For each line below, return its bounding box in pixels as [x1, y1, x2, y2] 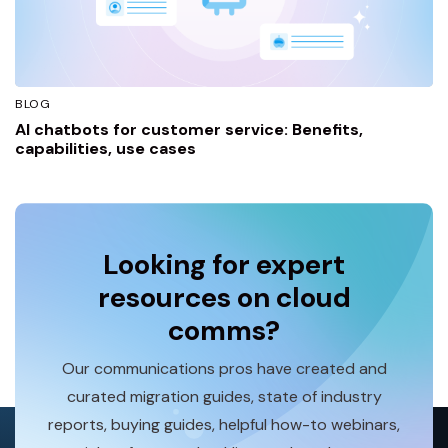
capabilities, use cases [15, 138, 196, 159]
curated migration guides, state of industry [66, 385, 382, 407]
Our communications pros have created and [61, 357, 387, 379]
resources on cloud [97, 279, 351, 316]
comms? [168, 312, 280, 349]
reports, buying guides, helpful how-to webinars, [48, 413, 400, 435]
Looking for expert [103, 246, 345, 283]
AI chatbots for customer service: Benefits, [15, 119, 363, 140]
